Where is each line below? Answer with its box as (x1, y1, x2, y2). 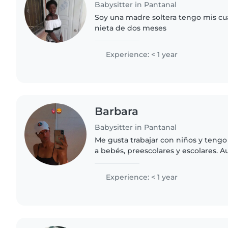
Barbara (95, 104, 139, 118)
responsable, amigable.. (95, 167, 182, 177)
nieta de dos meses (95, 23, 167, 33)
